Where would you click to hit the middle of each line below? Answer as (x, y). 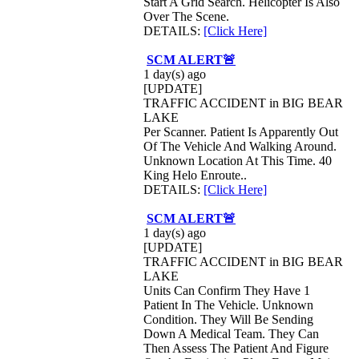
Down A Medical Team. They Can (231, 334)
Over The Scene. (186, 16)
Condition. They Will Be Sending (228, 319)
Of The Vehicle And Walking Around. (240, 146)
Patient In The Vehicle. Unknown (228, 305)
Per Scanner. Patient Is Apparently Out (241, 132)
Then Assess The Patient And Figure (236, 348)
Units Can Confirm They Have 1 (227, 290)
